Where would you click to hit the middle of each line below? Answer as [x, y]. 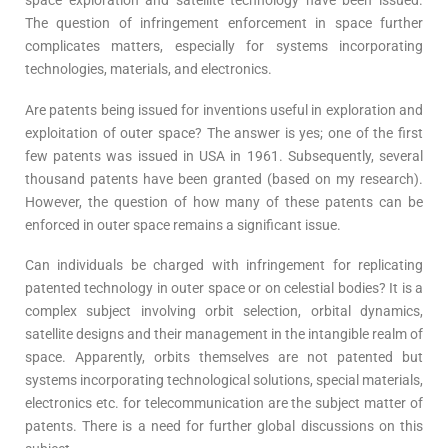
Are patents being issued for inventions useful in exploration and [224, 109]
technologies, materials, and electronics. [148, 69]
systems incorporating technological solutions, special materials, [224, 380]
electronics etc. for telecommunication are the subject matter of [224, 403]
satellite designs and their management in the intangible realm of [224, 334]
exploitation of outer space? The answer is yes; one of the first [224, 132]
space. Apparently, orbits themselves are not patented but [224, 357]
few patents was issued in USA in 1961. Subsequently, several [224, 155]
